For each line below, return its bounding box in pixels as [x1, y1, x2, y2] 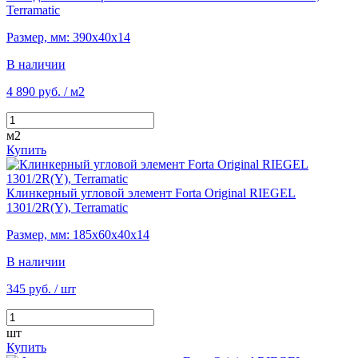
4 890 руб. [6, 84, 61, 98]
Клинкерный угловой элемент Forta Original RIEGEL [6, 185, 296, 200]
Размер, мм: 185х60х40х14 [6, 227, 149, 241]
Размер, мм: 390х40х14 [6, 30, 130, 44]
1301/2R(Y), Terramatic [6, 200, 128, 214]
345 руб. [6, 281, 51, 296]
